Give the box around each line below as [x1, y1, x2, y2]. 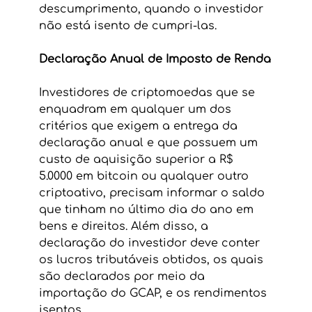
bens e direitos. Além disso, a [38, 219, 212, 233]
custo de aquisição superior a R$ [38, 153, 237, 166]
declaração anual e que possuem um [38, 136, 261, 149]
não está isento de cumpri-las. [38, 19, 217, 32]
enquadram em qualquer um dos [38, 102, 235, 116]
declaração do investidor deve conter [38, 236, 263, 249]
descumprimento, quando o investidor [38, 2, 267, 15]
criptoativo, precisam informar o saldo [38, 186, 268, 199]
